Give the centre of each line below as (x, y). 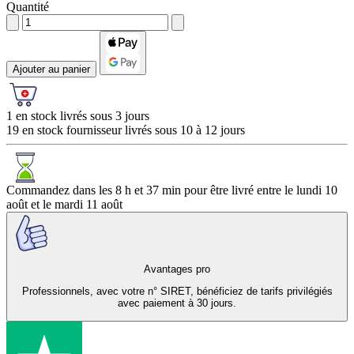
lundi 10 (317, 190)
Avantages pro (177, 269)
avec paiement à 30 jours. (177, 303)
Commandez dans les (61, 190)
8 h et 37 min (148, 190)
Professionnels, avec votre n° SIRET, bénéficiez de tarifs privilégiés (177, 292)
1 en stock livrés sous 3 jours (78, 116)
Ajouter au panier (51, 70)
